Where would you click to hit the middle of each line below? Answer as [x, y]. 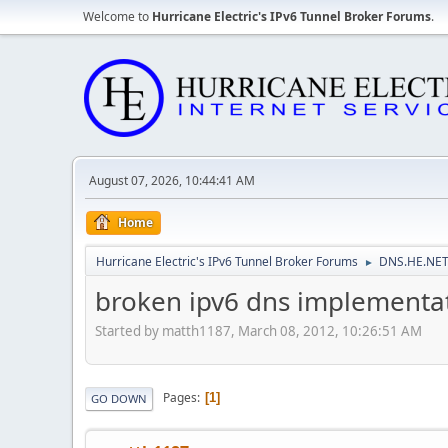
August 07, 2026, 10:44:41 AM [172, 180]
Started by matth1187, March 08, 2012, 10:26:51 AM [258, 330]
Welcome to [117, 16]
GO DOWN [119, 398]
